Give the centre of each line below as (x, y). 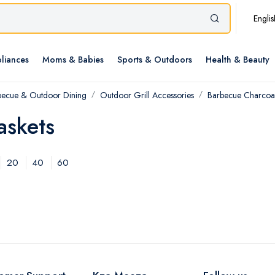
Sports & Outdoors (155, 60)
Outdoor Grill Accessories (147, 95)
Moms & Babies (73, 60)
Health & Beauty (238, 60)
